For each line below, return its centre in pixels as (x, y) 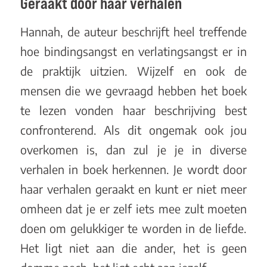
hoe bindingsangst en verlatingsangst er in (133, 51)
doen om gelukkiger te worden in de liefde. (133, 228)
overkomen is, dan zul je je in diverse (133, 149)
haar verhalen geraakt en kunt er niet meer (133, 189)
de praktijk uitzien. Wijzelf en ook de (133, 71)
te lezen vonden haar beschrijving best (133, 110)
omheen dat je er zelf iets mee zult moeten (133, 208)
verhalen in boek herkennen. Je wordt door (133, 169)
